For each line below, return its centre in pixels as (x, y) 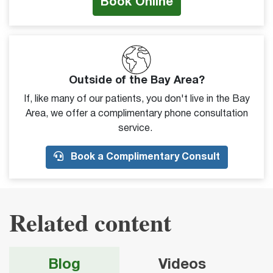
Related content (90, 222)
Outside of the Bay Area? (136, 80)
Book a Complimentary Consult (144, 157)
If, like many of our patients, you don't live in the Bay (136, 99)
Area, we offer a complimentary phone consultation (136, 114)
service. (136, 128)
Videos (182, 265)
